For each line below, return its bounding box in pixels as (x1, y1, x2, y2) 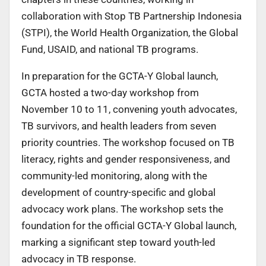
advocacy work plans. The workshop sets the (21, 202, 223, 215)
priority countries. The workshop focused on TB (21, 136, 235, 148)
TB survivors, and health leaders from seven (21, 119, 216, 132)
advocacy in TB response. (21, 252, 136, 265)
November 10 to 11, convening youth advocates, (21, 103, 237, 115)
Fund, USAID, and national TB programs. (21, 43, 198, 55)
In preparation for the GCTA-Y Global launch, (21, 69, 218, 82)
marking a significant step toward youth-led (21, 236, 216, 248)
